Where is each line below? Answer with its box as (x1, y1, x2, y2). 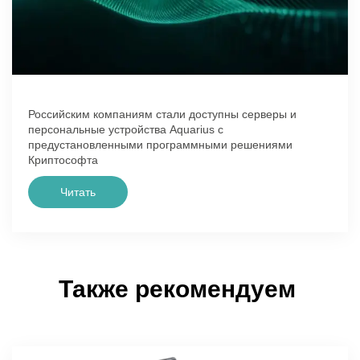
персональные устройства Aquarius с (28, 123, 223, 137)
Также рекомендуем (58, 276, 302, 303)
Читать (60, 186, 96, 199)
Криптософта (28, 153, 98, 167)
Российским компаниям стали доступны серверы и (28, 108, 297, 121)
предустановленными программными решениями (28, 138, 292, 152)
